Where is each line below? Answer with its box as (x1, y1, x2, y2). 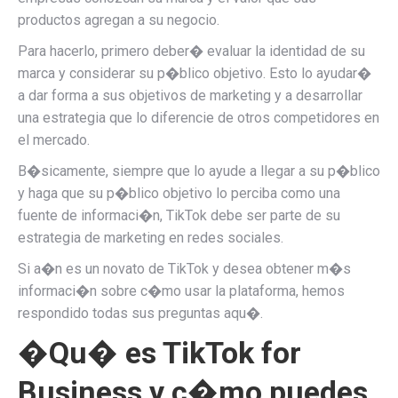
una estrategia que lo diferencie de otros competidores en (18, 109, 379, 126)
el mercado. (18, 131, 90, 148)
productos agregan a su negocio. (18, 12, 219, 28)
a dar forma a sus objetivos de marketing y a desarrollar (18, 87, 362, 104)
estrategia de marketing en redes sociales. (18, 229, 283, 246)
